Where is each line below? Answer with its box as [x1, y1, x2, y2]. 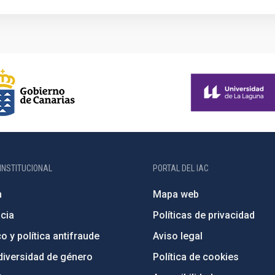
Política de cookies [153, 251, 239, 263]
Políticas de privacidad [153, 209, 255, 221]
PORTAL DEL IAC [153, 163, 209, 173]
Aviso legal [153, 230, 203, 242]
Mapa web [153, 188, 199, 200]
